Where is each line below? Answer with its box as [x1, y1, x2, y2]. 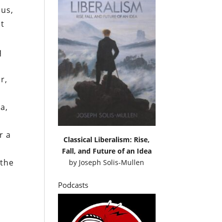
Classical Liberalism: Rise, [63, 134, 150, 144]
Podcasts [58, 179, 89, 190]
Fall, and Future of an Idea [61, 146, 152, 156]
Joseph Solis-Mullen [79, 157, 145, 167]
